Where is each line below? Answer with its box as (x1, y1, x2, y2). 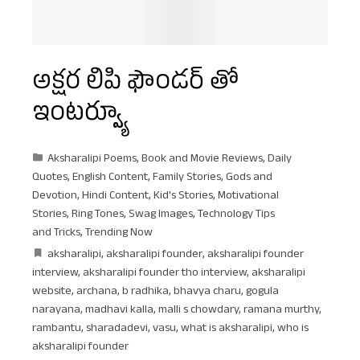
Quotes (32, 169, 67, 187)
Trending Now (85, 224, 153, 243)
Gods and (226, 169, 272, 187)
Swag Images (129, 206, 193, 224)
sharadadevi (86, 320, 148, 338)
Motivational (218, 187, 279, 206)
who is (277, 320, 309, 338)
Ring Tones (72, 206, 124, 224)
